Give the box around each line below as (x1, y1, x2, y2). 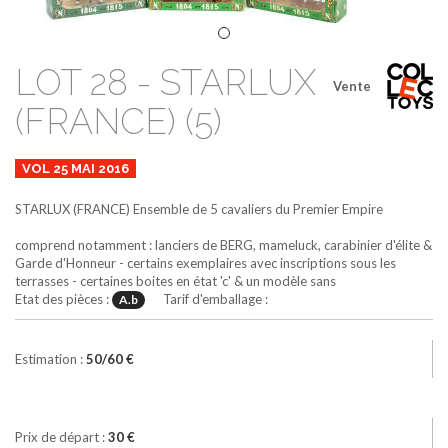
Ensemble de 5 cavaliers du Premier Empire (133, 200, 383, 217)
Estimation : (15, 350, 86, 367)
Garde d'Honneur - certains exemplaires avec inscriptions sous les (15, 254, 396, 271)
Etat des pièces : (15, 290, 112, 307)
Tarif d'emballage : (145, 290, 268, 307)
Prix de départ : (15, 428, 108, 445)
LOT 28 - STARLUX (15, 61, 316, 103)
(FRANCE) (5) (15, 100, 222, 142)
